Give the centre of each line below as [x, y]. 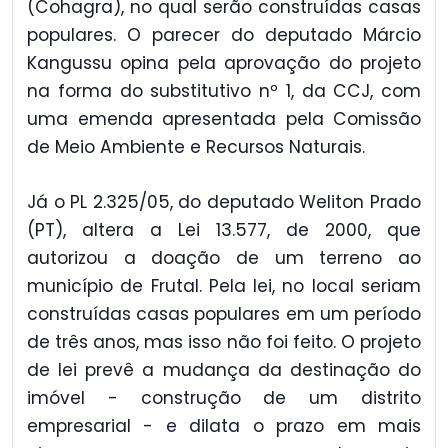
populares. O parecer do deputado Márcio [224, 35]
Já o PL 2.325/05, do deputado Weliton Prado [224, 201]
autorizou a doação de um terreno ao [224, 257]
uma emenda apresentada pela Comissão [224, 119]
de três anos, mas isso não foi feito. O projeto [224, 341]
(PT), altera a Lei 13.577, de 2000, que [224, 229]
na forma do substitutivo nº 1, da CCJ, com [224, 91]
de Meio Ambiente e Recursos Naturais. [196, 147]
